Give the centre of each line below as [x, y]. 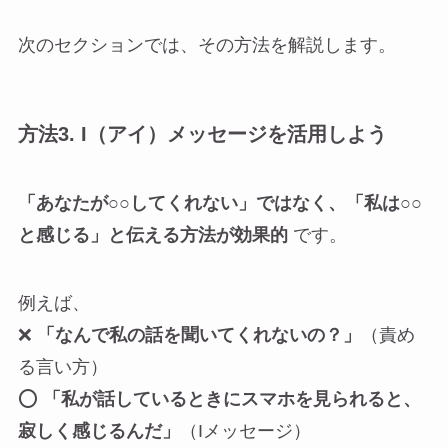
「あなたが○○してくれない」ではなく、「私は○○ [219, 202]
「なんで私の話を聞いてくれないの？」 [198, 334]
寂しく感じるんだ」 [98, 430]
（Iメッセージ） [245, 430]
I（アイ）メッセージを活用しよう [233, 133]
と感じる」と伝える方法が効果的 [152, 234]
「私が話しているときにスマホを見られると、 [231, 398]
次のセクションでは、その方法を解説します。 [206, 45]
